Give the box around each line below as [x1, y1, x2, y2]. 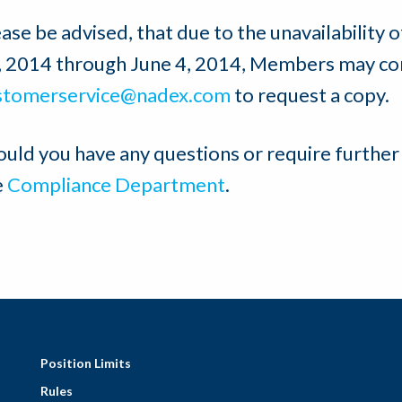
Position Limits [39, 355, 131, 371]
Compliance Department [7, 172, 225, 197]
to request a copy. [231, 83, 389, 108]
